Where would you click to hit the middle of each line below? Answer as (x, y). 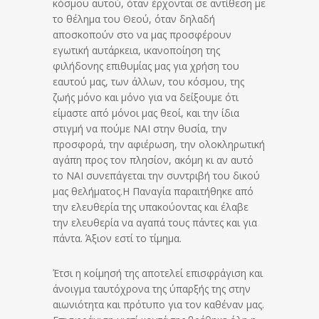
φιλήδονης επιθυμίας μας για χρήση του (146, 66)
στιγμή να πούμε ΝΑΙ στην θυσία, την (140, 129)
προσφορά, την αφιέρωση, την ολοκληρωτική (159, 145)
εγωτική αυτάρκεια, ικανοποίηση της (136, 51)
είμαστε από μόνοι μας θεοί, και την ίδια (146, 113)
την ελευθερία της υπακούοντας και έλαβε (151, 207)
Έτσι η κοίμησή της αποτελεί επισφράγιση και (158, 273)
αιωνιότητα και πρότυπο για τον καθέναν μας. (158, 305)
